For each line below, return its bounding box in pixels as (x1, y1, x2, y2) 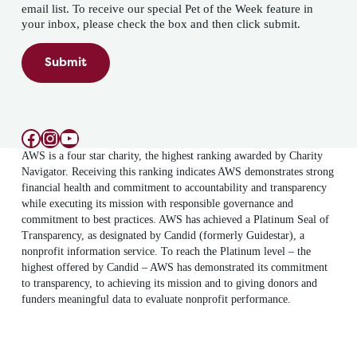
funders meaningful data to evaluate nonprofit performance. (21, 293, 291, 306)
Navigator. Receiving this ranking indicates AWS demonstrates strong (21, 166, 334, 178)
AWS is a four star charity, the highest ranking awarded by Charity (21, 150, 323, 163)
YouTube (58, 127, 129, 148)
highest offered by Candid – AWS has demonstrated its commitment (21, 261, 328, 274)
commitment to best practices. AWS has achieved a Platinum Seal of (21, 214, 329, 226)
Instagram (39, 127, 117, 148)
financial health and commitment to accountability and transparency (21, 182, 327, 194)
